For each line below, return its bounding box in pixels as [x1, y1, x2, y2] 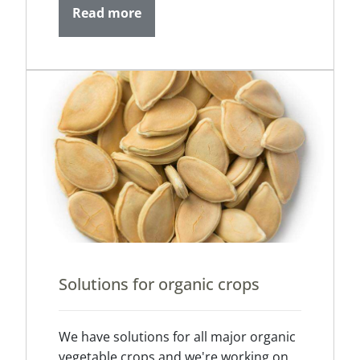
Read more [72, 3, 141, 22]
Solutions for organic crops [59, 273, 260, 296]
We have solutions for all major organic [59, 328, 296, 346]
